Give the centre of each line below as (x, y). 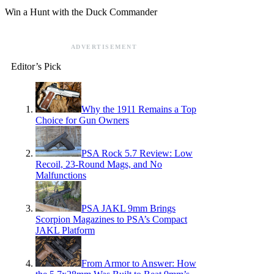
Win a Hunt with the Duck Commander (81, 12)
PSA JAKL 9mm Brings (128, 208)
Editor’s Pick (36, 66)
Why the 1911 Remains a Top (139, 109)
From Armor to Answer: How (139, 263)
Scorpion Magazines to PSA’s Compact (111, 219)
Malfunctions (61, 175)
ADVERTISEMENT (104, 46)
